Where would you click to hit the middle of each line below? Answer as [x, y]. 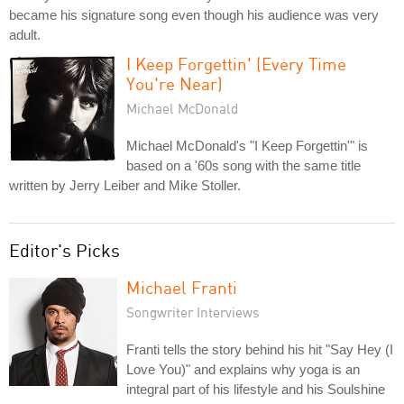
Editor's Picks [64, 250]
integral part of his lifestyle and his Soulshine [256, 389]
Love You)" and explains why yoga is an [243, 369]
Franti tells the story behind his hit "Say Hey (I [260, 349]
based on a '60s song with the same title [243, 165]
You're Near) [174, 83]
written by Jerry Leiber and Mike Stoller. [125, 185]
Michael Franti [182, 287]
